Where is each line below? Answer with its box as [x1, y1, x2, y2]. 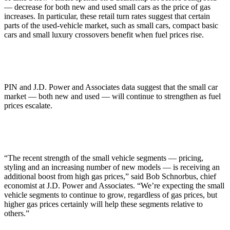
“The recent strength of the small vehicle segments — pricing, [4, 153, 203, 162]
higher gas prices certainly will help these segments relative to [4, 199, 203, 208]
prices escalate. [4, 101, 52, 110]
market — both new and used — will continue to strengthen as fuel [4, 91, 221, 101]
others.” [4, 208, 29, 218]
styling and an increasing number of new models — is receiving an [4, 162, 220, 171]
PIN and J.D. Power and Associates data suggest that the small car [4, 82, 218, 91]
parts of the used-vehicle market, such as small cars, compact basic [4, 21, 218, 30]
